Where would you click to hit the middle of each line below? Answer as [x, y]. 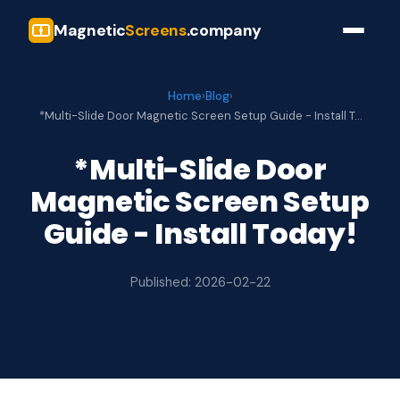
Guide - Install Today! [200, 233]
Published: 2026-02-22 [200, 282]
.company [224, 30]
